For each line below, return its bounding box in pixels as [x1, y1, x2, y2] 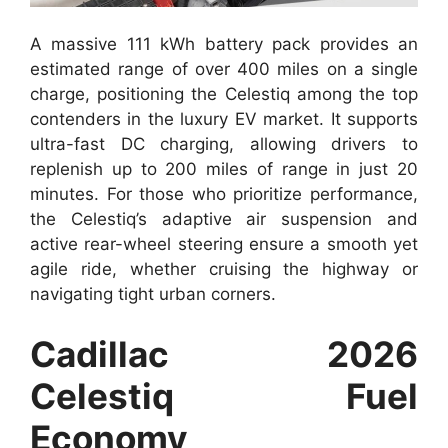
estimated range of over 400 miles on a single [30, 59, 418, 80]
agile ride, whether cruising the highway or [30, 259, 418, 280]
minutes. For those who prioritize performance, [30, 184, 418, 205]
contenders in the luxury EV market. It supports [30, 109, 418, 130]
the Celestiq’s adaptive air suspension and [30, 209, 418, 230]
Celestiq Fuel [30, 374, 418, 417]
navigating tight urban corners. [30, 284, 276, 305]
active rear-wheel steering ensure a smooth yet [30, 234, 418, 255]
